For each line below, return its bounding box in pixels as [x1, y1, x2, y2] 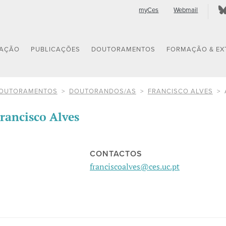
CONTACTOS [90, 149, 143, 159]
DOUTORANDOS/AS [69, 87, 136, 95]
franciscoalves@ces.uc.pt [90, 161, 180, 173]
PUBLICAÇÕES [31, 45, 81, 54]
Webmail [174, 6, 198, 14]
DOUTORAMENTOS [91, 45, 156, 54]
